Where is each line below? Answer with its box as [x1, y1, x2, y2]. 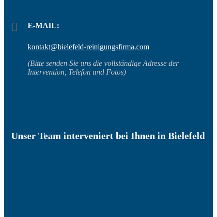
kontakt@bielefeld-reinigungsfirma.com [28, 43, 149, 51]
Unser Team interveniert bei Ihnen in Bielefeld [11, 130, 205, 141]
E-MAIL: [28, 21, 59, 30]
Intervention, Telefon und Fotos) [28, 68, 126, 77]
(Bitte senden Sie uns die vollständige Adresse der [28, 59, 179, 68]
